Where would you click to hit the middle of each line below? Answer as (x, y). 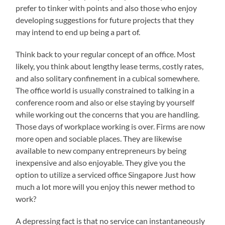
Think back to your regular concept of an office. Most (106, 54)
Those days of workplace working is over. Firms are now (110, 126)
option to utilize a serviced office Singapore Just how (106, 174)
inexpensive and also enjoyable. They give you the (101, 162)
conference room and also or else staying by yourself (105, 102)
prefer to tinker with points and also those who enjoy (106, 8)
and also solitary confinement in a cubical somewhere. (108, 78)
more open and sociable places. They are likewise (99, 138)
